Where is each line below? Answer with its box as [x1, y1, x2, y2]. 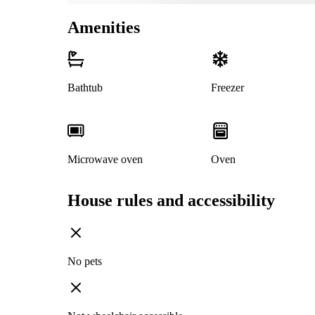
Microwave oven [67, 153, 143, 166]
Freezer [210, 82, 244, 94]
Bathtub [67, 82, 103, 94]
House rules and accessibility [67, 191, 275, 210]
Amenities [67, 18, 140, 37]
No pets [67, 255, 102, 268]
